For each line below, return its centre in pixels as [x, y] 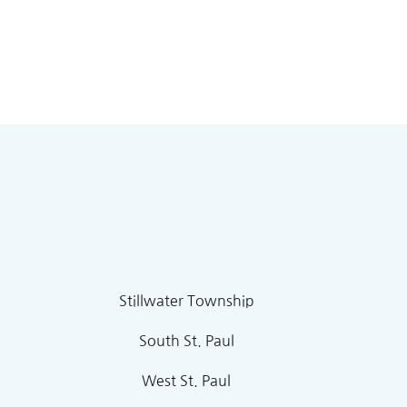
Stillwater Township [186, 301]
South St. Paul [186, 341]
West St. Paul [186, 381]
